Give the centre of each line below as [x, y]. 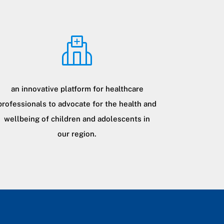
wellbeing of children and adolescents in [77, 118]
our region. [77, 133]
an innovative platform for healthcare [77, 88]
